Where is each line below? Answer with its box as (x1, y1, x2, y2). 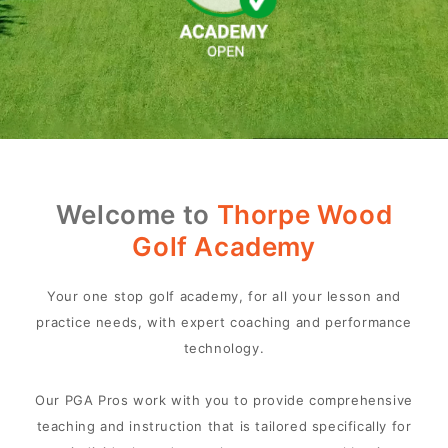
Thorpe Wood (216, 199, 393, 231)
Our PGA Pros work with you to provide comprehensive (35, 392, 413, 409)
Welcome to (55, 199, 217, 231)
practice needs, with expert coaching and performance (36, 314, 412, 331)
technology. (183, 340, 265, 357)
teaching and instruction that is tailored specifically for (36, 418, 412, 435)
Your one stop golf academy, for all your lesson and (47, 288, 401, 305)
